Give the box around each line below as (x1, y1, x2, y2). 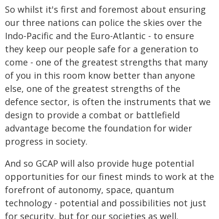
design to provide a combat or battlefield (5, 109, 180, 121)
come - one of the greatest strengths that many (5, 56, 208, 68)
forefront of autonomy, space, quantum (5, 184, 174, 196)
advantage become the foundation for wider (5, 122, 192, 134)
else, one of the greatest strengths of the (5, 83, 180, 94)
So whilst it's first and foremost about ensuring (5, 3, 206, 15)
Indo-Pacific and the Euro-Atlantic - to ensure (5, 30, 194, 42)
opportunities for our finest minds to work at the (5, 171, 214, 182)
